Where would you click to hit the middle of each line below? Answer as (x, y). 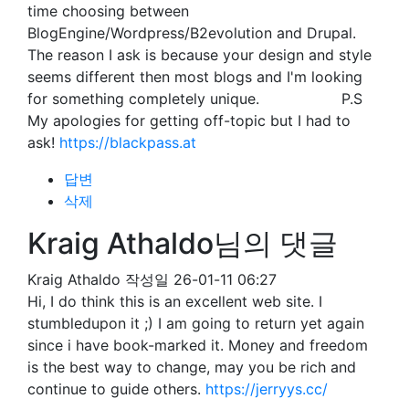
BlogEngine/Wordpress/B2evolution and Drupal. (192, 33)
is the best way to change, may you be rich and (192, 367)
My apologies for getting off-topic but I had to (189, 121)
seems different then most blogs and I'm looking (195, 77)
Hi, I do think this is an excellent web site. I (175, 301)
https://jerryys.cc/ (267, 389)
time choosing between (108, 11)
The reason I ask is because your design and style (199, 55)
